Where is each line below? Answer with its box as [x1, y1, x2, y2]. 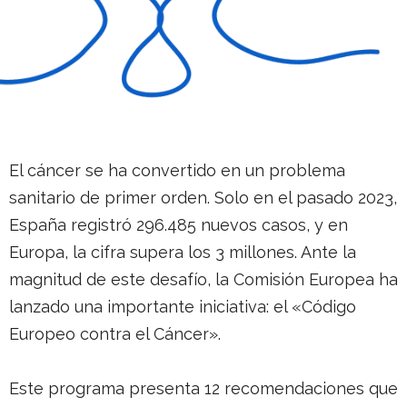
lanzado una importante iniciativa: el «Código [9, 297, 356, 317]
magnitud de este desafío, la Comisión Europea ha [9, 270, 398, 290]
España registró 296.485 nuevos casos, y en [9, 215, 348, 235]
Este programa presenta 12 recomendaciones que [9, 379, 398, 399]
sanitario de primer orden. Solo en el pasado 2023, [9, 188, 397, 208]
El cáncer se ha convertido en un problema [9, 161, 345, 181]
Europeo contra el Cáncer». [9, 324, 225, 344]
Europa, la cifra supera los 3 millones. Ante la [9, 243, 356, 263]
